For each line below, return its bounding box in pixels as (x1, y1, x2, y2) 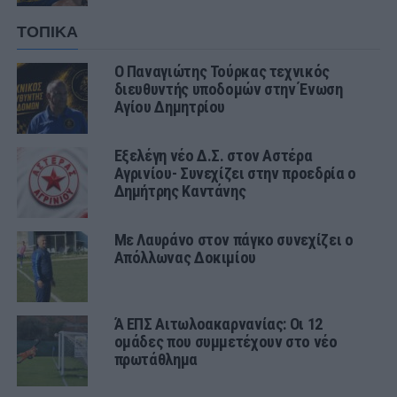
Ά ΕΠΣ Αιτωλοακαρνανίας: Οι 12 (113, 315, 323, 334)
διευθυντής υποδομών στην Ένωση (113, 80, 343, 99)
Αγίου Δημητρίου (113, 97, 226, 117)
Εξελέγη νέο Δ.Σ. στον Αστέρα (113, 146, 313, 166)
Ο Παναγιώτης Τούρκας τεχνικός (113, 62, 330, 82)
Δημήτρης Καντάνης (113, 182, 246, 201)
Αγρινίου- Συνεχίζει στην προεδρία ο (113, 164, 356, 183)
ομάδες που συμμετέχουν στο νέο (113, 332, 338, 352)
